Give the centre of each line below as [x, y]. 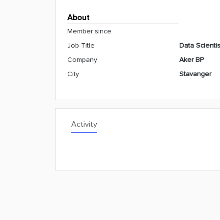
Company [82, 60]
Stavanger [195, 74]
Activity [84, 124]
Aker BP [192, 60]
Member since [89, 31]
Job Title [81, 45]
